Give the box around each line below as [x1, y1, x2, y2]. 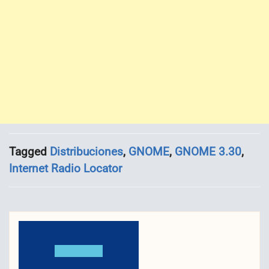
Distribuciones [50, 144, 123, 159]
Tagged [9, 144, 50, 159]
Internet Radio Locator [9, 161, 122, 175]
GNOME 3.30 [175, 144, 241, 159]
